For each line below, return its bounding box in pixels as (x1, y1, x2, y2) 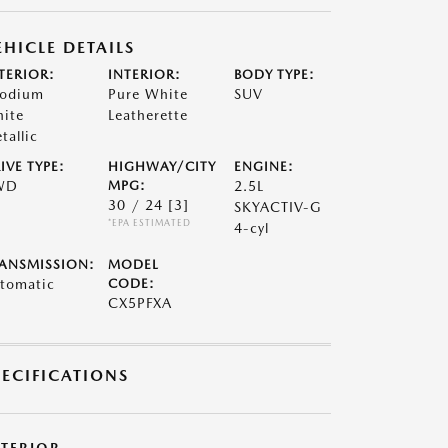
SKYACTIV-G (234, 199, 323, 215)
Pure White (107, 86, 188, 102)
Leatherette (107, 107, 188, 123)
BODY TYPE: (234, 67, 316, 82)
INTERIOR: (107, 67, 181, 82)
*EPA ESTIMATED (107, 217, 191, 228)
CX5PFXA (107, 295, 172, 311)
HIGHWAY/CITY (107, 159, 216, 174)
